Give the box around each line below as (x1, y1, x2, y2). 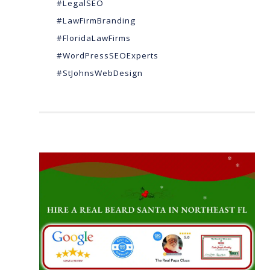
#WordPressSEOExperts (57, 49, 159, 61)
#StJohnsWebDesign (57, 67, 143, 78)
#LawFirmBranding (57, 14, 136, 26)
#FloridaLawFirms (57, 32, 131, 43)
